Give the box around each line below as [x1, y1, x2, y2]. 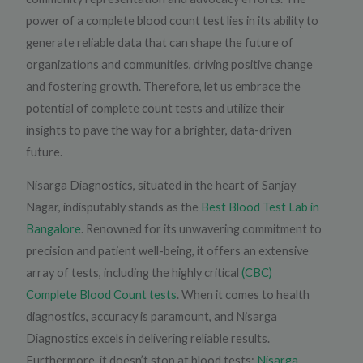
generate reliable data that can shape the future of [26, 35, 294, 49]
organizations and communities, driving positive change [26, 57, 314, 71]
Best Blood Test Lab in [201, 200, 320, 215]
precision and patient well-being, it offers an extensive [26, 244, 310, 258]
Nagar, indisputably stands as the [26, 200, 202, 215]
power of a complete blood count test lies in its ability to [26, 13, 319, 28]
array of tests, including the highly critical [26, 266, 242, 280]
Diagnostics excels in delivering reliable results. [26, 331, 271, 346]
